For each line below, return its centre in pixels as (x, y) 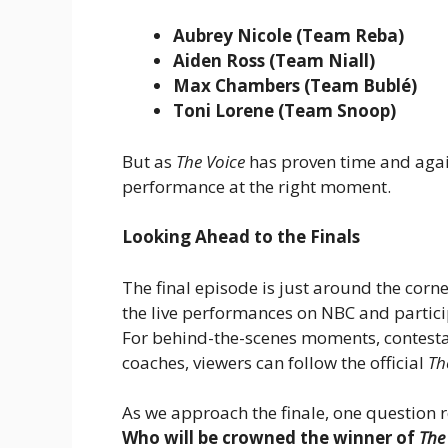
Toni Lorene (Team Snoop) (284, 111)
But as (149, 161)
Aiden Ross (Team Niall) (274, 61)
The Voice (210, 161)
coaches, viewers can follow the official (275, 362)
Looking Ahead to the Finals (241, 237)
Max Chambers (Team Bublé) (295, 86)
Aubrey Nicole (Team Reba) (288, 36)
